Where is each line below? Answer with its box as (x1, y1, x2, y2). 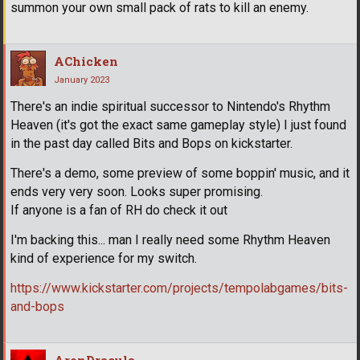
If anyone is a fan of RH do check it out (10, 202, 227, 219)
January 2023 (54, 75, 109, 86)
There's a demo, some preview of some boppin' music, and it (10, 166, 350, 182)
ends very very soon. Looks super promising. (10, 184, 263, 200)
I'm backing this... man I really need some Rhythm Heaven (10, 232, 330, 248)
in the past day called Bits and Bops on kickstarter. (10, 136, 292, 152)
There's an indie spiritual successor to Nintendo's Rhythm (10, 99, 330, 115)
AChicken (54, 53, 118, 70)
